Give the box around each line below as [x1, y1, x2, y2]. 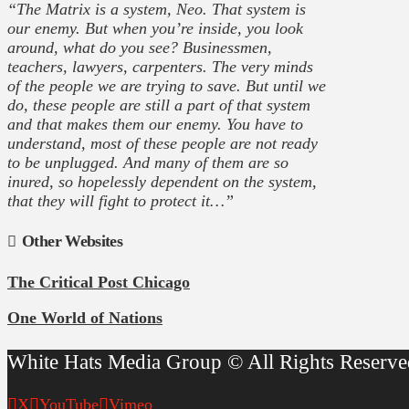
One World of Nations [7, 309, 163, 328]
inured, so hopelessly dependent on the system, [7, 172, 317, 191]
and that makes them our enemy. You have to [7, 114, 303, 133]
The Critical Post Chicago [7, 273, 190, 292]
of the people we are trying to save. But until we [7, 76, 326, 95]
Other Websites [22, 232, 123, 251]
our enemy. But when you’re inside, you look [7, 18, 303, 37]
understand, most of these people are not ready [7, 133, 318, 152]
